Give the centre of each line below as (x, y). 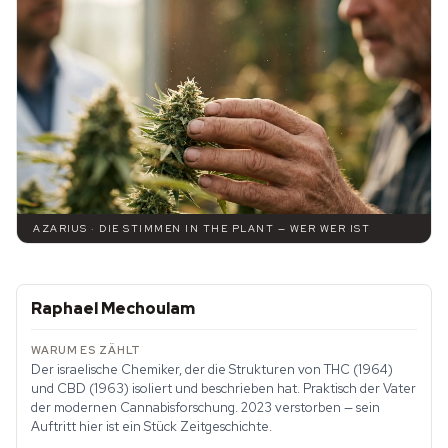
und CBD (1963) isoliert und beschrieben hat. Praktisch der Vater (223, 389)
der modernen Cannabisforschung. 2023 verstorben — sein (205, 408)
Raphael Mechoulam (113, 309)
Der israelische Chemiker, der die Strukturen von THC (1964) (212, 370)
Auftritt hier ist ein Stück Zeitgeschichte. (151, 427)
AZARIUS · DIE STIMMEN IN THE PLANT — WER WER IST (201, 229)
